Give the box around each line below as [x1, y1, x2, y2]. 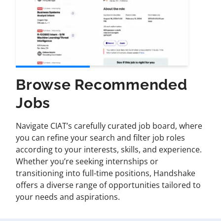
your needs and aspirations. [16, 191, 120, 202]
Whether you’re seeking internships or [16, 155, 158, 167]
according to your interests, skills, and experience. [16, 144, 202, 155]
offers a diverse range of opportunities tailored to [16, 179, 201, 190]
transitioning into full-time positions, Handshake [16, 167, 195, 179]
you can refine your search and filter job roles [16, 132, 185, 143]
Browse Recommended [16, 75, 187, 93]
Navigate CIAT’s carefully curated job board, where [16, 120, 202, 131]
